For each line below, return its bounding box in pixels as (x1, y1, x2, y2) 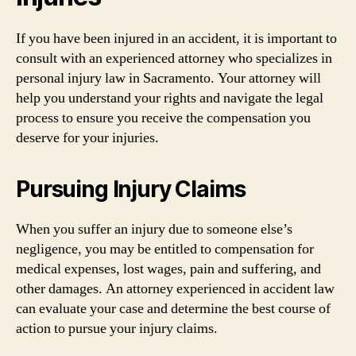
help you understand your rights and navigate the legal (16, 88, 323, 107)
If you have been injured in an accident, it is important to (16, 29, 337, 48)
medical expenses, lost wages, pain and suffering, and (16, 259, 321, 278)
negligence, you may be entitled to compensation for (16, 239, 314, 258)
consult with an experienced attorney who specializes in (16, 48, 332, 68)
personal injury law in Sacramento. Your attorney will (16, 68, 321, 87)
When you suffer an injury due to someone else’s (16, 219, 292, 238)
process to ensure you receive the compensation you (16, 108, 311, 127)
